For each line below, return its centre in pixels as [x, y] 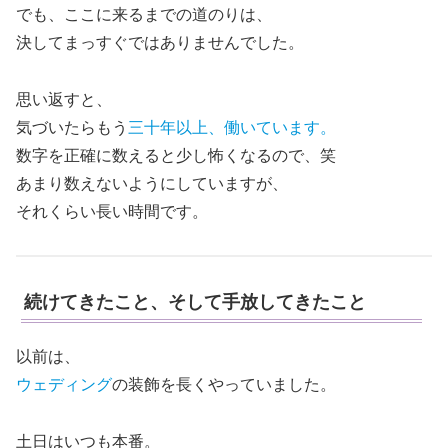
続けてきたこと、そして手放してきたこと [195, 302]
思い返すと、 [64, 99]
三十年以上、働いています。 [232, 127]
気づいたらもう [72, 127]
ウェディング [64, 385]
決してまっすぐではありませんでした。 [160, 43]
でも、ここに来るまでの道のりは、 [144, 15]
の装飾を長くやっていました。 [224, 385]
